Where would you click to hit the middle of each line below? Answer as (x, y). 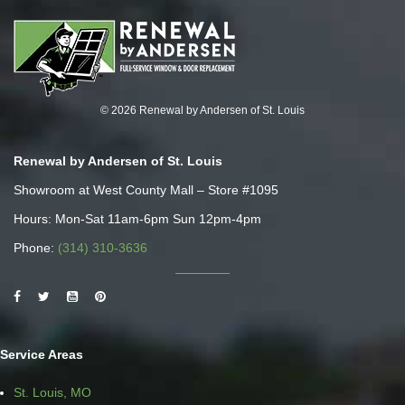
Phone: (36, 248)
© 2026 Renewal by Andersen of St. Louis (202, 111)
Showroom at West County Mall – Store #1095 (146, 190)
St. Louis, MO (52, 393)
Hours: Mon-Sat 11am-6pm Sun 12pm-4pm (137, 219)
